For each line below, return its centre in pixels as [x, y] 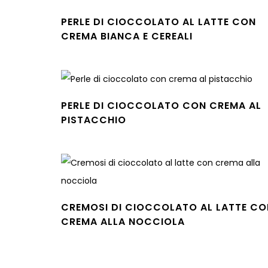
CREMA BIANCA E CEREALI [127, 36]
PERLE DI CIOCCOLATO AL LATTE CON [159, 22]
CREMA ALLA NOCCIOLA [123, 222]
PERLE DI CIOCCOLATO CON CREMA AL [161, 106]
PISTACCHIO [94, 120]
